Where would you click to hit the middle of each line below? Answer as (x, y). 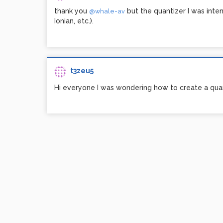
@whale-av (107, 11)
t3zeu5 (82, 71)
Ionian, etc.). (74, 21)
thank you (72, 11)
